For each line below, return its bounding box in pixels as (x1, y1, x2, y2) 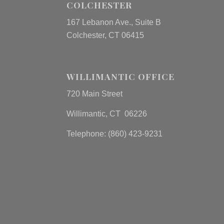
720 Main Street (66, 89, 122, 98)
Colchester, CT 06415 (66, 31, 144, 40)
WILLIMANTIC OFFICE (66, 70, 174, 82)
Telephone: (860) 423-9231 (66, 129, 162, 138)
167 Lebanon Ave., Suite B (66, 18, 161, 27)
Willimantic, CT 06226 (66, 109, 147, 118)
